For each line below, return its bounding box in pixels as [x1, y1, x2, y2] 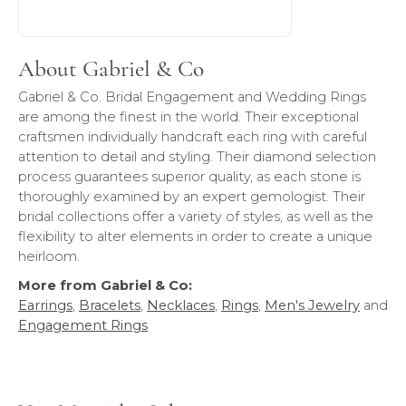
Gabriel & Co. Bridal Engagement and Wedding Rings [18, 89, 366, 105]
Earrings [18, 297, 72, 314]
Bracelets [79, 297, 140, 314]
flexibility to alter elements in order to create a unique [18, 228, 372, 245]
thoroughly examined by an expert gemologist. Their [18, 188, 365, 205]
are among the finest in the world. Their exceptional [18, 109, 359, 125]
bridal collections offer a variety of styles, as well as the [18, 208, 373, 225]
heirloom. [18, 248, 80, 265]
